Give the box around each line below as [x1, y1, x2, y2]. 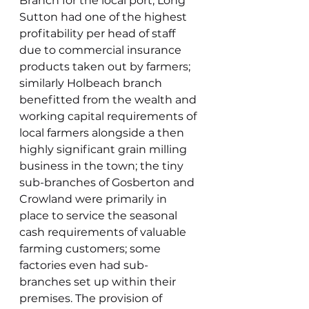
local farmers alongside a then [19, 126, 187, 139]
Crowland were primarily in [19, 192, 170, 206]
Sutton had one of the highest [19, 10, 190, 23]
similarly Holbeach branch [19, 77, 165, 90]
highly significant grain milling [19, 143, 190, 156]
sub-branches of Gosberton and [19, 176, 197, 189]
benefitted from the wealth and [19, 93, 199, 106]
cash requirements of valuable [19, 226, 189, 239]
